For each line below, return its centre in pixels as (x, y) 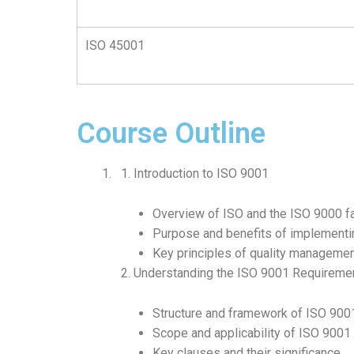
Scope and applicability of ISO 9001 (252, 333)
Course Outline (171, 134)
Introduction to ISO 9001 (201, 174)
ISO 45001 (115, 46)
